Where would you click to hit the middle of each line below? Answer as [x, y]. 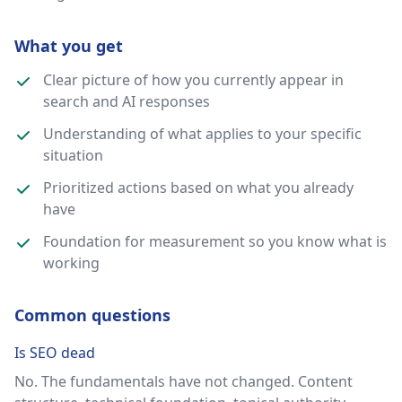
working [71, 263]
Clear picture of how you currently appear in [193, 80]
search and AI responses [127, 101]
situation [73, 155]
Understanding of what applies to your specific [202, 134]
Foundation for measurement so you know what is [215, 241]
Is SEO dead [55, 353]
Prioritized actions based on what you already [198, 188]
